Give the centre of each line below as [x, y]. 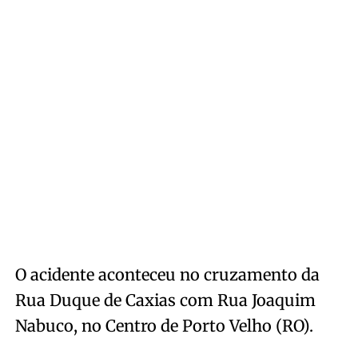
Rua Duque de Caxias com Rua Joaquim [165, 300]
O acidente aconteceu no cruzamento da [167, 275]
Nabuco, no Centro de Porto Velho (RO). [164, 326]
